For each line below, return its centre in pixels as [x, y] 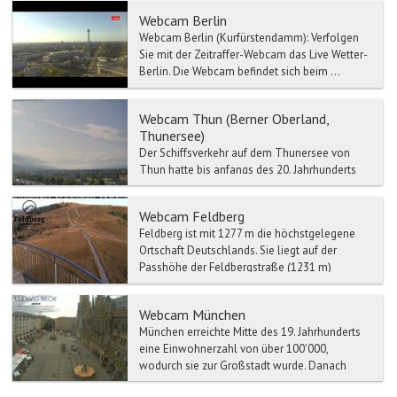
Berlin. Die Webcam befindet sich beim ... [240, 72]
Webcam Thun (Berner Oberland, [234, 118]
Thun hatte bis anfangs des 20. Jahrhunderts [248, 169]
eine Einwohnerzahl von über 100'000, [234, 348]
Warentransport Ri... [188, 203]
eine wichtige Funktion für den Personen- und [250, 186]
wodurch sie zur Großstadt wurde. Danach [243, 365]
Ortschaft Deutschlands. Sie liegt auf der [238, 251]
